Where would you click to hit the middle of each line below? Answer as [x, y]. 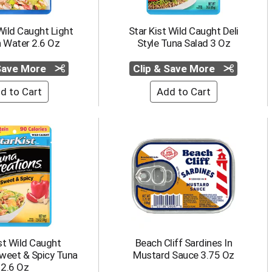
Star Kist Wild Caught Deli [183, 31]
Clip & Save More [175, 69]
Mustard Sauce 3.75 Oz [184, 255]
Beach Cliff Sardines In [183, 243]
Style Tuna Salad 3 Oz [183, 43]
